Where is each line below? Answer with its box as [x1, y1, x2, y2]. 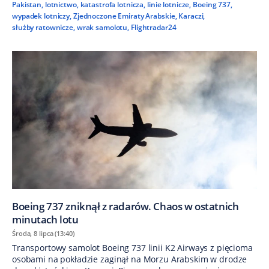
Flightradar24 [130, 22, 177, 33]
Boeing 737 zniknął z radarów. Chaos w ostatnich [12, 199, 239, 213]
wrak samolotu [76, 22, 128, 33]
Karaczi [178, 11, 204, 22]
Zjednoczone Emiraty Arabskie [73, 11, 175, 22]
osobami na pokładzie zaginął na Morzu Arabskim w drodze [12, 253, 247, 265]
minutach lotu [12, 212, 79, 226]
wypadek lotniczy [12, 11, 70, 22]
